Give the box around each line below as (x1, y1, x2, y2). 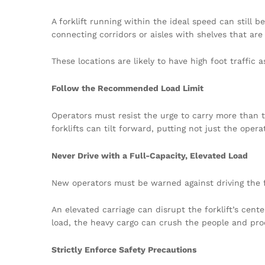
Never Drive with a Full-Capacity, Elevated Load (51, 150, 248, 160)
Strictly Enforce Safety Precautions (51, 245, 196, 255)
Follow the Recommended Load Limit (51, 83, 203, 93)
